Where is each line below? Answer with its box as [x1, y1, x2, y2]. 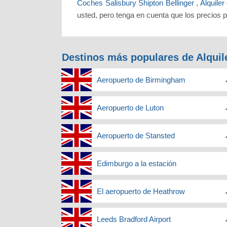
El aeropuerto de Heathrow [97, 187, 185, 196]
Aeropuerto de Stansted [97, 131, 175, 140]
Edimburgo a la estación [97, 159, 176, 168]
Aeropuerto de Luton [97, 103, 164, 112]
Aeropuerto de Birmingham [97, 75, 185, 85]
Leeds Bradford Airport [97, 215, 171, 224]
